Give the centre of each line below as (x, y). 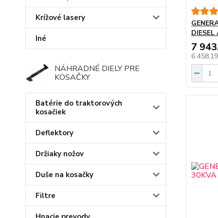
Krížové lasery (60, 17)
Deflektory (54, 133)
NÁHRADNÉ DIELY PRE (97, 69)
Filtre (45, 196)
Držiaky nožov (60, 154)
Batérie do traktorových (79, 103)
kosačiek (51, 112)
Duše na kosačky (64, 175)
